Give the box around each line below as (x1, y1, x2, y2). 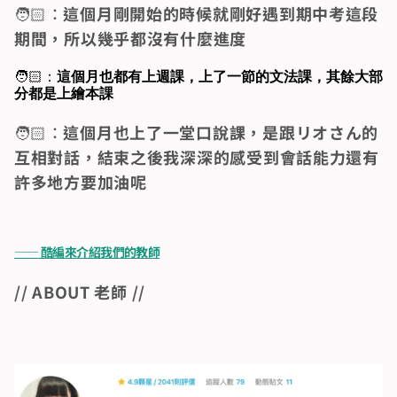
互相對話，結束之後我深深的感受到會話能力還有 (14, 144, 379, 168)
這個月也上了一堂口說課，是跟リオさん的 (63, 120, 379, 144)
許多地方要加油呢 (14, 169, 147, 193)
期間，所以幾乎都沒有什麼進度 (14, 26, 247, 50)
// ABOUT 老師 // (14, 279, 146, 303)
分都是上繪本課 (14, 83, 113, 102)
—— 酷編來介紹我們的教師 (14, 242, 160, 261)
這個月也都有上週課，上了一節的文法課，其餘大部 (57, 66, 383, 85)
